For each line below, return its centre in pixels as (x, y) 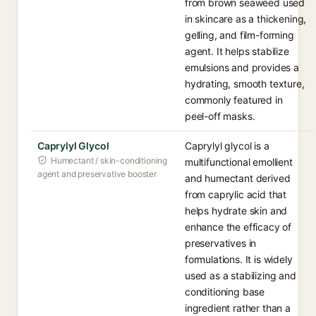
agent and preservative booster (97, 174)
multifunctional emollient (239, 162)
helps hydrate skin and (236, 211)
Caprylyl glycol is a (227, 146)
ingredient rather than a (238, 308)
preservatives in (221, 243)
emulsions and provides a (242, 67)
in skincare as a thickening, (246, 19)
